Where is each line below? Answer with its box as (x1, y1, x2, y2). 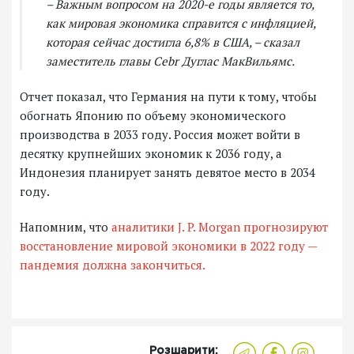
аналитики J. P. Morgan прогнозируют (108, 219, 328, 235)
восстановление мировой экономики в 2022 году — (20, 238, 317, 254)
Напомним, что (20, 219, 108, 235)
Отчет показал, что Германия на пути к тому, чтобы (20, 88, 317, 105)
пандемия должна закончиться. (20, 257, 205, 273)
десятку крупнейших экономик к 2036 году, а (20, 145, 282, 162)
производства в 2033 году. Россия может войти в (20, 126, 300, 143)
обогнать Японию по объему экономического (20, 107, 286, 124)
